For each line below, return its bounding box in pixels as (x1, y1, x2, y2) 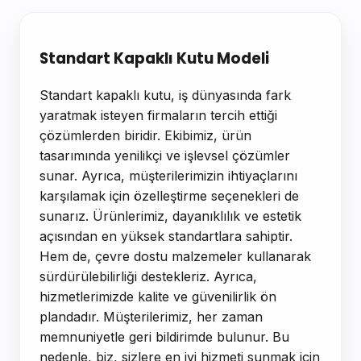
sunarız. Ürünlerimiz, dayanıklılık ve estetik (39, 207, 301, 224)
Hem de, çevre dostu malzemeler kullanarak (39, 247, 311, 264)
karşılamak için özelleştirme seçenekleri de (39, 187, 299, 204)
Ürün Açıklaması (19, 15, 175, 38)
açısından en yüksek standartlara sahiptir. (39, 227, 293, 244)
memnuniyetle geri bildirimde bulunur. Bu (39, 328, 289, 345)
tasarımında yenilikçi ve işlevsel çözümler (39, 147, 290, 164)
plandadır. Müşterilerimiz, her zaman (39, 308, 263, 325)
